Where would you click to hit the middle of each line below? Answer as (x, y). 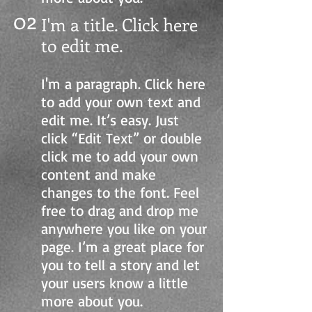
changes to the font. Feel (120, 192)
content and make (99, 174)
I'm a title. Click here (119, 24)
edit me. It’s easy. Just (110, 120)
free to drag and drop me (120, 210)
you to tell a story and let (120, 265)
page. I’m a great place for (123, 247)
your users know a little (115, 283)
